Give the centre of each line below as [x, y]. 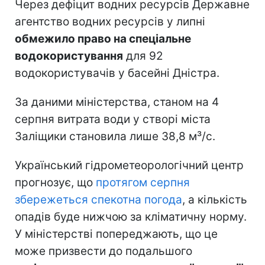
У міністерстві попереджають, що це [116, 234]
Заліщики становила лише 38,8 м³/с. [115, 136]
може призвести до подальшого [104, 251]
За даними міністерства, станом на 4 [117, 102]
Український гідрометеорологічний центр [129, 165]
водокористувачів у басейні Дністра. [117, 73]
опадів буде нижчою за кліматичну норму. [131, 216]
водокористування [69, 56]
